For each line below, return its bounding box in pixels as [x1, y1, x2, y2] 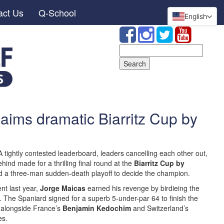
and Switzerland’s [131, 203, 188, 213]
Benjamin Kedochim [62, 203, 131, 213]
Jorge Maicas [40, 183, 85, 193]
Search [119, 43, 142, 53]
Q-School [38, 6, 76, 19]
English [184, 12, 207, 20]
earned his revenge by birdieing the [85, 183, 199, 193]
